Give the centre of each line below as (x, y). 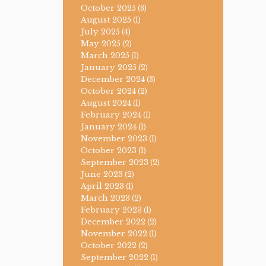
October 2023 (109, 151)
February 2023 (111, 210)
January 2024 (109, 127)
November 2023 (114, 139)
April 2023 (102, 186)
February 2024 (111, 115)
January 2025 (109, 68)
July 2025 (100, 32)
